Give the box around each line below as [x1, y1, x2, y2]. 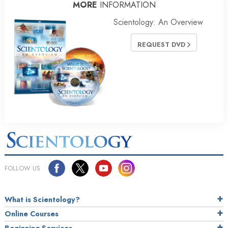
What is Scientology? [5, 194, 80, 205]
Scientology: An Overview [113, 16, 203, 28]
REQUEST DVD [137, 39, 187, 49]
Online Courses [5, 209, 59, 219]
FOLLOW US [5, 163, 40, 174]
